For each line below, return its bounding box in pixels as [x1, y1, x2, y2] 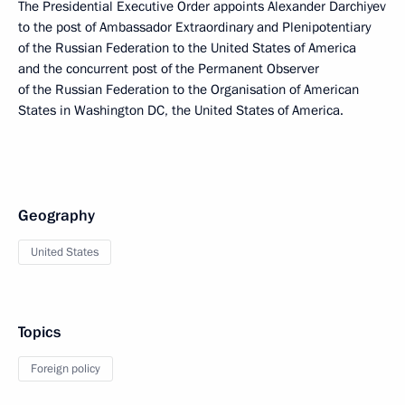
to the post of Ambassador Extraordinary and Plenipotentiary [18, 18, 371, 36]
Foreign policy [31, 361, 100, 377]
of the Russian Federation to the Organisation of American [18, 80, 359, 99]
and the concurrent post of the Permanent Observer [18, 60, 319, 78]
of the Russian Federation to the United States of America [18, 39, 356, 57]
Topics [18, 322, 61, 343]
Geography [18, 205, 95, 226]
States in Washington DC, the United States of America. [18, 101, 344, 119]
